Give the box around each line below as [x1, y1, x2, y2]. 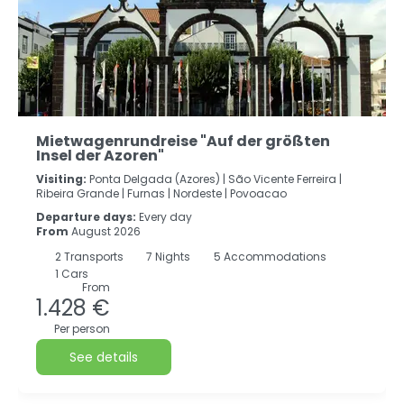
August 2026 [69, 224, 141, 239]
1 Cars [51, 266, 88, 281]
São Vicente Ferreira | [228, 171, 342, 187]
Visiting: [36, 171, 87, 187]
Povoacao [230, 186, 287, 201]
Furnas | [127, 186, 170, 201]
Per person [54, 321, 110, 336]
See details [69, 348, 138, 366]
